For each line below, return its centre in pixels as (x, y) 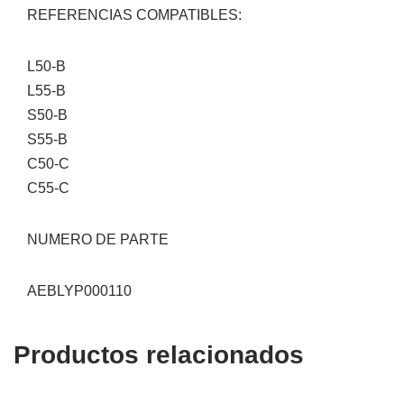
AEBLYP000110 (79, 291)
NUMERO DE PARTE (98, 239)
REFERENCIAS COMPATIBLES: (134, 15)
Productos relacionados (159, 355)
